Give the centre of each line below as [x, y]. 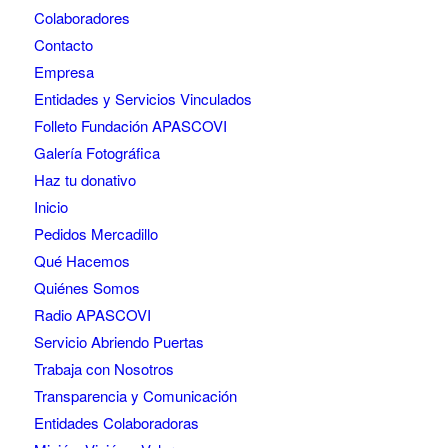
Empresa [63, 72]
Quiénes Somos [86, 288]
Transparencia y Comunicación [135, 396]
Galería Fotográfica [96, 153]
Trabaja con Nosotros [103, 369]
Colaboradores [81, 18]
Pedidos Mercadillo [95, 234]
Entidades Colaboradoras [116, 423]
